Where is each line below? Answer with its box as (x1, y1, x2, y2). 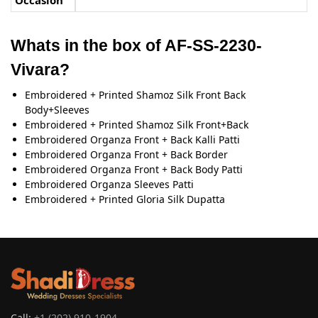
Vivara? (11, 60, 70, 79)
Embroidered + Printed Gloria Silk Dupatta (25, 192, 225, 206)
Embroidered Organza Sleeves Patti (25, 177, 194, 191)
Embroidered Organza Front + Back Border (25, 147, 228, 161)
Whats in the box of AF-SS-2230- (11, 35, 262, 55)
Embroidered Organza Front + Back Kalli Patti (25, 132, 240, 146)
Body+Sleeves (25, 102, 89, 116)
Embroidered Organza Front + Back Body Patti (25, 162, 243, 176)
